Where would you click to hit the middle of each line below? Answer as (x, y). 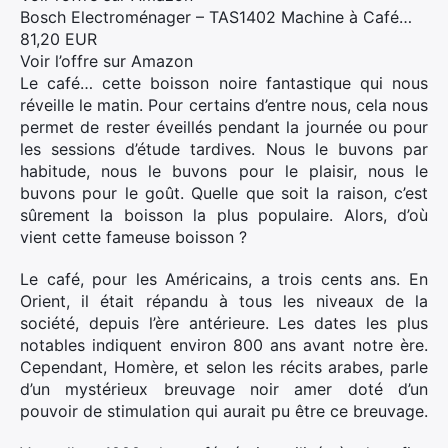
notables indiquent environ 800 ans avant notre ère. (224, 345)
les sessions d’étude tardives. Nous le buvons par (224, 149)
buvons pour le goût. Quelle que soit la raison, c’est (224, 193)
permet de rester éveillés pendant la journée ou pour (224, 127)
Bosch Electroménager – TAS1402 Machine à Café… (216, 17)
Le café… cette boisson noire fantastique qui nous (224, 83)
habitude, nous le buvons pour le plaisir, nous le (224, 171)
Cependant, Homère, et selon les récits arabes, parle (224, 367)
